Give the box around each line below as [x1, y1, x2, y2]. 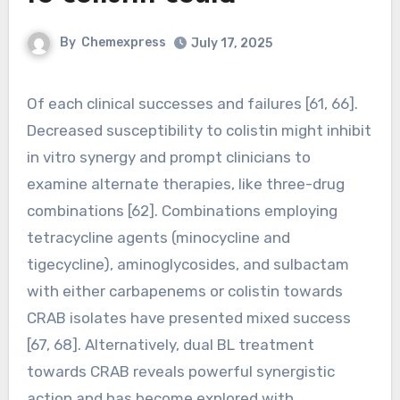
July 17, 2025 [191, 35, 272, 51]
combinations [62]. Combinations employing [26, 201, 337, 220]
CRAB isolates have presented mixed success [26, 308, 351, 327]
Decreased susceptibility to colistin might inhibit [26, 121, 371, 139]
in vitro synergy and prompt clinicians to [26, 147, 311, 166]
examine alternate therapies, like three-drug [26, 174, 345, 193]
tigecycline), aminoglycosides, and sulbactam [26, 254, 349, 273]
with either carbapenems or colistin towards [26, 281, 343, 300]
